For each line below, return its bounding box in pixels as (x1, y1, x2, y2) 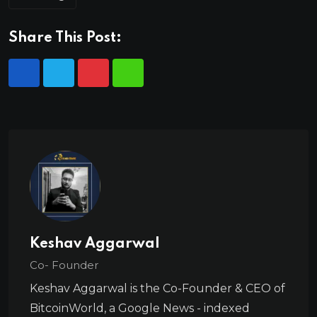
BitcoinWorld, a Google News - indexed (30, 301, 250, 316)
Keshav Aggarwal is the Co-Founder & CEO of (30, 282, 285, 296)
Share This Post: (8, 31, 122, 46)
